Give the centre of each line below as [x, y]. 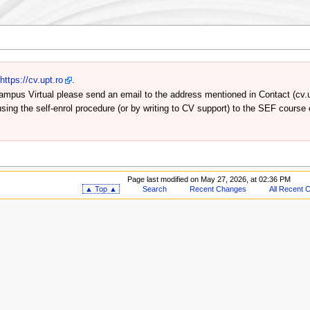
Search [155, 189]
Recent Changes [218, 189]
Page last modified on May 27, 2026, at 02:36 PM [209, 180]
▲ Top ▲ [101, 189]
